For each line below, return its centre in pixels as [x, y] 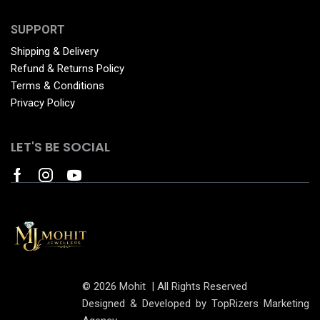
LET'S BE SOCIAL [60, 146]
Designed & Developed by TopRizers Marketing [196, 303]
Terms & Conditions [57, 86]
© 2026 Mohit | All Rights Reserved [165, 286]
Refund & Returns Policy [67, 69]
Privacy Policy [43, 103]
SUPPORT [38, 30]
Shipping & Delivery [55, 52]
